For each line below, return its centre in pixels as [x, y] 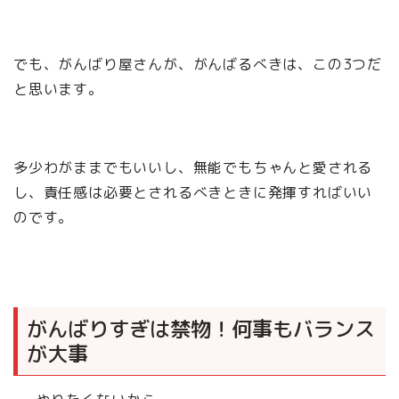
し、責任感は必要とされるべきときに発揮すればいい [193, 193]
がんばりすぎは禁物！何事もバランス [201, 328]
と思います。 [58, 90]
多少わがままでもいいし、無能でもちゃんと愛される [193, 168]
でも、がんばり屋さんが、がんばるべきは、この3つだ [198, 65]
